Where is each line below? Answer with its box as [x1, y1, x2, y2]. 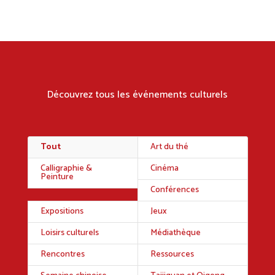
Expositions [40, 204, 83, 219]
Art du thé [150, 140, 188, 155]
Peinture [40, 170, 74, 185]
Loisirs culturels [40, 226, 99, 241]
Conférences [150, 183, 199, 198]
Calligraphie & [40, 161, 92, 176]
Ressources [150, 247, 194, 262]
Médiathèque [150, 226, 201, 241]
